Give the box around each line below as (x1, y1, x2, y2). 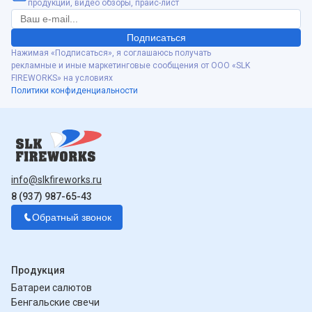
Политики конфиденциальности (11, 86, 138, 96)
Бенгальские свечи (11, 297, 100, 309)
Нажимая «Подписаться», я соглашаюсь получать (11, 48, 211, 58)
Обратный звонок (32, 212, 111, 224)
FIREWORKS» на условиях (11, 73, 113, 84)
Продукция (11, 265, 65, 276)
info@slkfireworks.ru (11, 174, 102, 186)
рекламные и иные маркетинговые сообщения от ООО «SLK (11, 61, 250, 71)
